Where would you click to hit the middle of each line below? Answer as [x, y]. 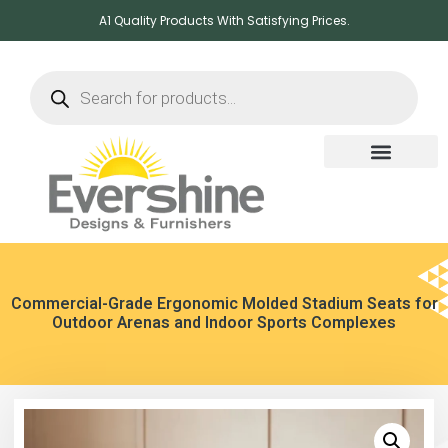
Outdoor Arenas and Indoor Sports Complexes [224, 323]
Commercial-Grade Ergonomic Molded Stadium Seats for [224, 304]
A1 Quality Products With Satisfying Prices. [224, 20]
